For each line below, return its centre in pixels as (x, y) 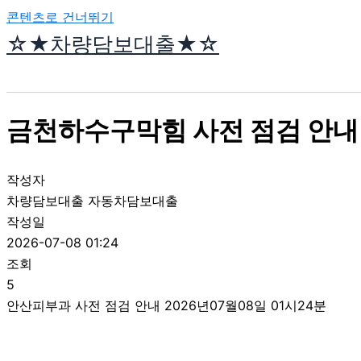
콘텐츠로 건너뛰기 (60, 17)
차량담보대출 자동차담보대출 (92, 200)
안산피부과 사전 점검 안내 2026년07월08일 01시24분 (166, 305)
